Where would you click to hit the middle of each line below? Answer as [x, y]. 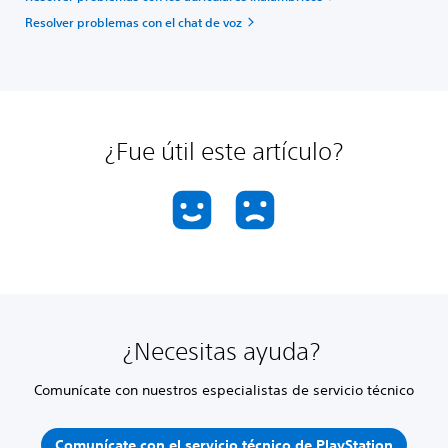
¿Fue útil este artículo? [224, 151]
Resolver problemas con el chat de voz [133, 22]
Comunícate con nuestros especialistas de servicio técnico [224, 390]
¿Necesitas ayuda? [224, 351]
